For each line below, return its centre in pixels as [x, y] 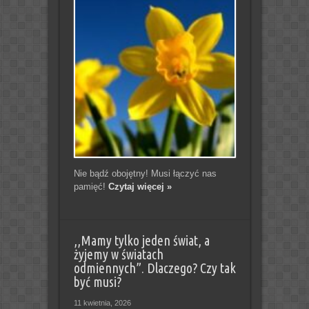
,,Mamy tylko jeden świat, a [141, 240]
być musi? [97, 282]
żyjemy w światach [118, 254]
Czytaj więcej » [140, 186]
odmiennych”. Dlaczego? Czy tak [154, 268]
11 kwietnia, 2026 [102, 302]
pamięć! [91, 186]
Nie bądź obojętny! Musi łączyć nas [145, 173]
